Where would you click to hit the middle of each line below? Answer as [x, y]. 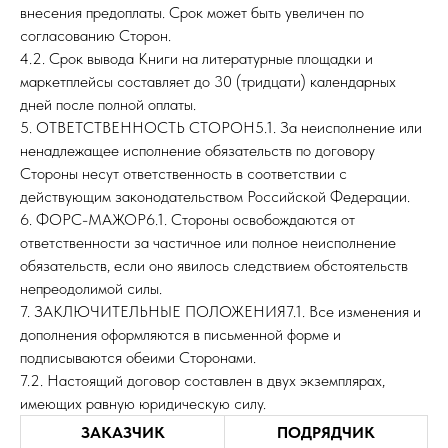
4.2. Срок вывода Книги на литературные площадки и [196, 58]
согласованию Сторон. [95, 35]
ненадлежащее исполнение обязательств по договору [197, 150]
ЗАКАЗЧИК [122, 432]
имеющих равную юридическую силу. [143, 403]
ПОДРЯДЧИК [326, 432]
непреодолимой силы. [91, 288]
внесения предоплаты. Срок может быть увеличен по [192, 12]
